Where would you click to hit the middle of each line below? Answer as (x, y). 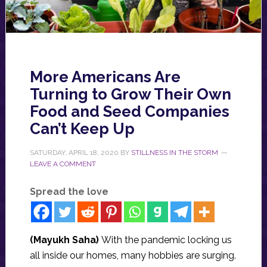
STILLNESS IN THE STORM (174, 153)
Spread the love (69, 192)
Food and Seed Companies (129, 112)
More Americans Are (105, 77)
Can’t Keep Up (82, 129)
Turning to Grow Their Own (130, 94)
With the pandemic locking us (166, 240)
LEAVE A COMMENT (63, 164)
